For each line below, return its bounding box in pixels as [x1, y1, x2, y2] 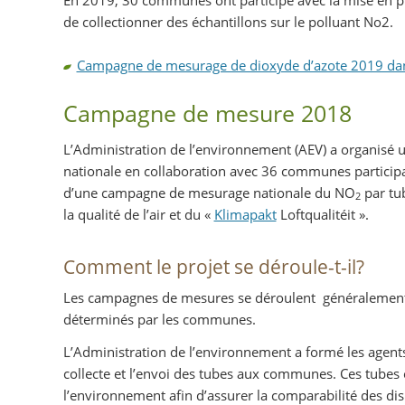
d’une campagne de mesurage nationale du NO [62, 183, 355, 202]
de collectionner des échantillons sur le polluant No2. [62, 12, 393, 31]
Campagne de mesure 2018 [62, 97, 352, 128]
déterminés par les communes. [62, 310, 256, 329]
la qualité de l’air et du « [62, 204, 214, 223]
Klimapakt [213, 204, 277, 223]
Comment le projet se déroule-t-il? [62, 254, 364, 280]
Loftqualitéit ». [276, 204, 369, 223]
